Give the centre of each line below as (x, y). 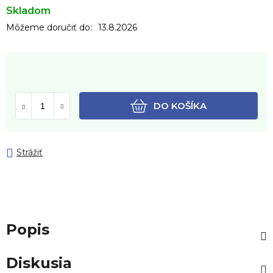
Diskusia (39, 263)
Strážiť (30, 153)
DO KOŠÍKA (180, 105)
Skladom (28, 10)
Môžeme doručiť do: (49, 27)
